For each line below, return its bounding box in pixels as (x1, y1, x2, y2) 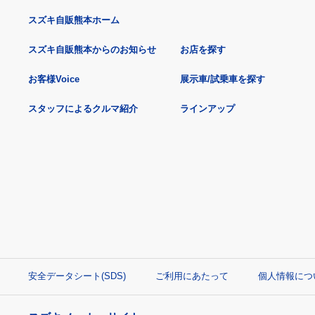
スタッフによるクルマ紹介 (28, 103, 138, 114)
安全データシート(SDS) (28, 270, 126, 281)
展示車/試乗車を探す (180, 73, 265, 84)
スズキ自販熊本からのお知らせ (28, 44, 156, 55)
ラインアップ (180, 103, 235, 114)
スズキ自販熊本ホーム (28, 14, 120, 25)
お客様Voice (28, 73, 79, 84)
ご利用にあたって (155, 270, 229, 281)
